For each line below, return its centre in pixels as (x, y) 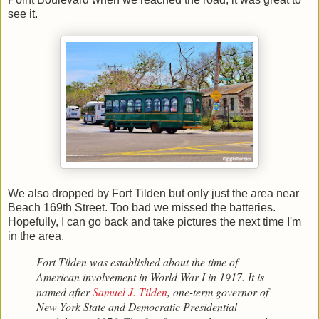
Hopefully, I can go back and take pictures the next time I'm (155, 222)
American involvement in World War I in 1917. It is (150, 276)
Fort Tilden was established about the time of (137, 261)
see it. (23, 14)
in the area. (36, 236)
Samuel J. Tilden (130, 291)
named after (64, 291)
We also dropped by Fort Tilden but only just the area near (153, 194)
